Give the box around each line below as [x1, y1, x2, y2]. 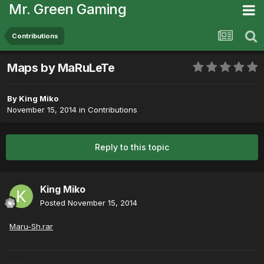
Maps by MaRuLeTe [7, 61, 115, 75]
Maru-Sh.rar [9, 222, 53, 232]
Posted [40, 198, 68, 208]
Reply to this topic [95, 142, 169, 153]
